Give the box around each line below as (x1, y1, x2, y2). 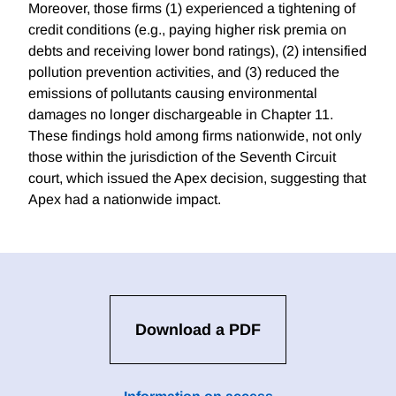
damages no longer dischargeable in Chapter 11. (28, 107, 333, 123)
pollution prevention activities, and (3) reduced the (28, 65, 339, 80)
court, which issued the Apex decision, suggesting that (28, 171, 366, 187)
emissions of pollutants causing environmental (28, 86, 317, 102)
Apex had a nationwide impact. (28, 192, 221, 208)
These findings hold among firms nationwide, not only (28, 128, 362, 144)
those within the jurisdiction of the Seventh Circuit (28, 149, 336, 165)
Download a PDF (135, 321, 261, 339)
